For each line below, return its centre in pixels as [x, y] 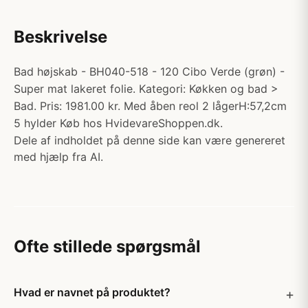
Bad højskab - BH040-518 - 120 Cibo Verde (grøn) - [149, 71]
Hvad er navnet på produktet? [92, 292]
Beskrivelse [60, 37]
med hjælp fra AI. [58, 157]
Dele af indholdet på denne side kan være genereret [150, 140]
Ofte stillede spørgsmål [107, 246]
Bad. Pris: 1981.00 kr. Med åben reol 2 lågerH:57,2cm [150, 106]
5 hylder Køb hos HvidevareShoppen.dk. [118, 123]
